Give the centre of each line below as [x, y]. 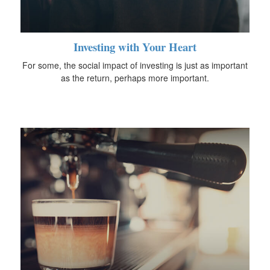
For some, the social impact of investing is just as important [135, 65]
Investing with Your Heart [135, 47]
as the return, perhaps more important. [135, 78]
